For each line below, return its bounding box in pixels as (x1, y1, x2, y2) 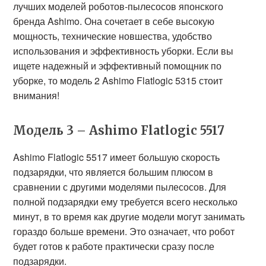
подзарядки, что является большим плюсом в (13, 165, 214, 179)
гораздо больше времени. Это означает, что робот (13, 224, 235, 238)
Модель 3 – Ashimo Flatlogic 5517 (13, 123, 225, 138)
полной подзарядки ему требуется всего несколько (13, 195, 238, 208)
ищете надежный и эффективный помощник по (13, 59, 222, 72)
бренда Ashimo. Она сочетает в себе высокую (13, 14, 215, 28)
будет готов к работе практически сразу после (13, 239, 215, 253)
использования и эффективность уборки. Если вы (13, 44, 234, 58)
